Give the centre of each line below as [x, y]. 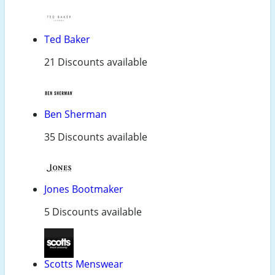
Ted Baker [67, 40]
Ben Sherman [76, 114]
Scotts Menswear [84, 264]
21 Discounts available [96, 62]
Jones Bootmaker [84, 189]
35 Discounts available [96, 137]
